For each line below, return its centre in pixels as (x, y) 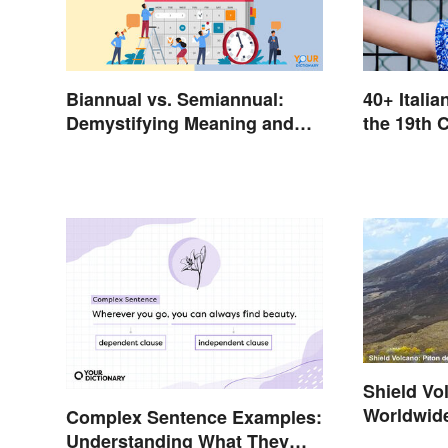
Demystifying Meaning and (180, 123)
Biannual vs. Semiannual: (175, 99)
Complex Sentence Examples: (194, 417)
